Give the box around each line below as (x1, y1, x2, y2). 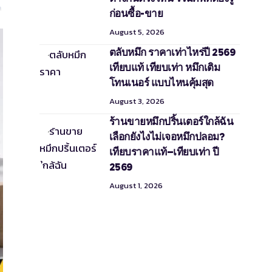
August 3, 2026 (109, 95, 165, 107)
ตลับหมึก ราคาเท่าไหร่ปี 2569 (109, 46, 236, 58)
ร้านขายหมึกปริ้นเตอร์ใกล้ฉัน (109, 115, 234, 127)
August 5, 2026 (109, 25, 165, 38)
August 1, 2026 (109, 179, 163, 191)
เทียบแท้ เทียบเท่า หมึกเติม (109, 61, 220, 73)
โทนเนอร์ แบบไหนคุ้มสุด (109, 76, 214, 89)
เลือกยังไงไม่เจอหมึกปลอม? (109, 130, 225, 143)
